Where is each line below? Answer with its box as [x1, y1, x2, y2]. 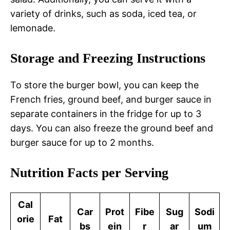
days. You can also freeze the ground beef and [10, 123, 213, 134]
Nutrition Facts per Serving [10, 165, 168, 181]
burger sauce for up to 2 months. [10, 137, 154, 148]
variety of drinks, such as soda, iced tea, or [10, 8, 197, 20]
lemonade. [10, 23, 55, 34]
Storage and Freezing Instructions [10, 51, 205, 66]
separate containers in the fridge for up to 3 [10, 108, 201, 120]
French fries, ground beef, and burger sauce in [10, 94, 212, 105]
